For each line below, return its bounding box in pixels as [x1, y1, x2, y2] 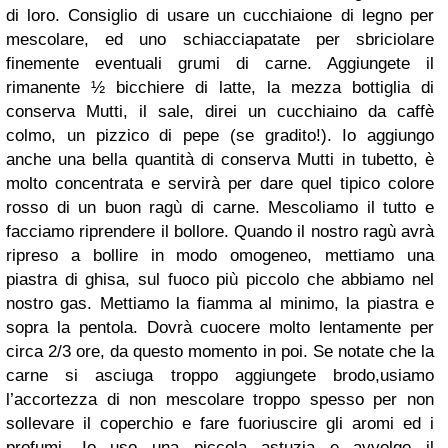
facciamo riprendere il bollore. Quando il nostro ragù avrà [6, 222, 434, 241]
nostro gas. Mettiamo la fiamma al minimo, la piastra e [6, 294, 434, 313]
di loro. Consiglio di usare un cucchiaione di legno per [6, 6, 434, 25]
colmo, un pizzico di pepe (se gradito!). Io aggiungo [6, 126, 434, 145]
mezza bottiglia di [291, 78, 434, 97]
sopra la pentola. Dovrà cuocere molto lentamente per [6, 318, 434, 337]
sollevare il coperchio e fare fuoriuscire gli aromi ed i [6, 414, 434, 433]
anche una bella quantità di [6, 150, 222, 169]
